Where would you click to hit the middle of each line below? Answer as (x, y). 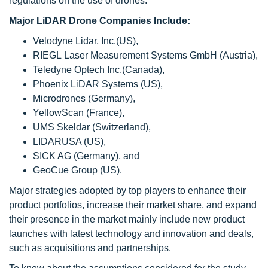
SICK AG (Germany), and (86, 156)
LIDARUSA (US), (69, 141)
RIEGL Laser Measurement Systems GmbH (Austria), (145, 55)
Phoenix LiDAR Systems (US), (98, 84)
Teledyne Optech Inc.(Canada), (99, 70)
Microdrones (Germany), (84, 98)
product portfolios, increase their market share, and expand (133, 205)
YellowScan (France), (79, 113)
